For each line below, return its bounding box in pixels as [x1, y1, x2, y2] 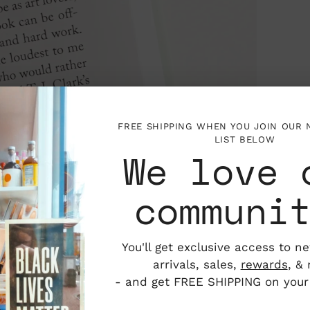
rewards [240, 257, 288, 271]
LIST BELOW [214, 134, 275, 145]
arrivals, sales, [152, 257, 241, 271]
